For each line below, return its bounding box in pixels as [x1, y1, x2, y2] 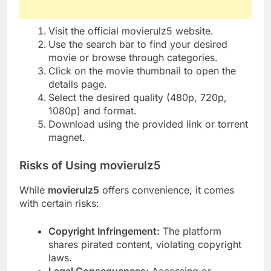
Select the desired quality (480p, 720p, [48, 91, 227, 103]
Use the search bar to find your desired [48, 38, 227, 50]
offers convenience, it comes [99, 184, 234, 197]
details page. [48, 77, 107, 90]
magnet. [48, 131, 85, 143]
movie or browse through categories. [48, 51, 218, 64]
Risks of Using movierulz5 [19, 158, 160, 172]
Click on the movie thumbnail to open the [48, 64, 236, 77]
